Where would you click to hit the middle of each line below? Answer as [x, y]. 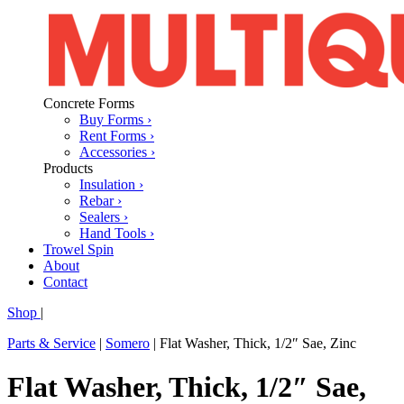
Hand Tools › [117, 233]
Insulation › [111, 184]
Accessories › [117, 151]
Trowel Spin [78, 249]
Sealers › [104, 216]
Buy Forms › [115, 119]
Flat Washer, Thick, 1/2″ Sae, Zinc [258, 343]
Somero [128, 343]
